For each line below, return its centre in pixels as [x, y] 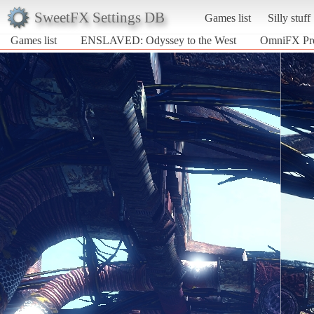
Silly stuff [289, 18]
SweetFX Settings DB [99, 17]
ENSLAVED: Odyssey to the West [158, 40]
